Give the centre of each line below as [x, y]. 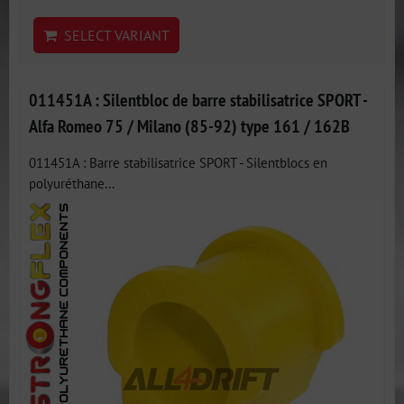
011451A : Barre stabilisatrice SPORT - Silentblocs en [178, 162]
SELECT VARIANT [113, 35]
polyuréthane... [72, 183]
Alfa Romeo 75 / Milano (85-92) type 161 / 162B [189, 126]
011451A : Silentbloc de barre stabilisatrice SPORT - [198, 100]
